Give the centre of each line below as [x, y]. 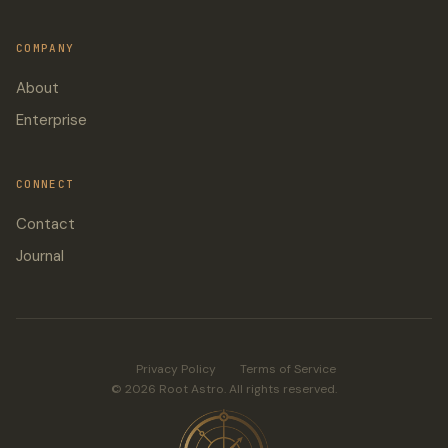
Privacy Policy [176, 368]
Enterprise [51, 119]
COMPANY [45, 47]
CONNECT [45, 183]
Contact [45, 223]
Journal [40, 255]
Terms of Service [288, 368]
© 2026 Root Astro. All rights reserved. [224, 388]
